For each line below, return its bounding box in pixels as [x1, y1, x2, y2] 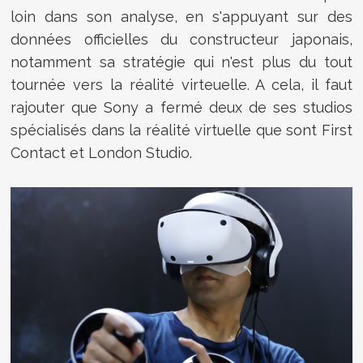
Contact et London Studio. [11, 143, 197, 161]
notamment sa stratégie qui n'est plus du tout [11, 53, 352, 70]
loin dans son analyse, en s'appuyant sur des [11, 7, 352, 25]
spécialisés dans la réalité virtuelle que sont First [11, 121, 352, 139]
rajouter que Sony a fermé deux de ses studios [11, 98, 352, 116]
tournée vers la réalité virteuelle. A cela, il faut [11, 75, 352, 93]
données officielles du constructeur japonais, [11, 30, 352, 48]
